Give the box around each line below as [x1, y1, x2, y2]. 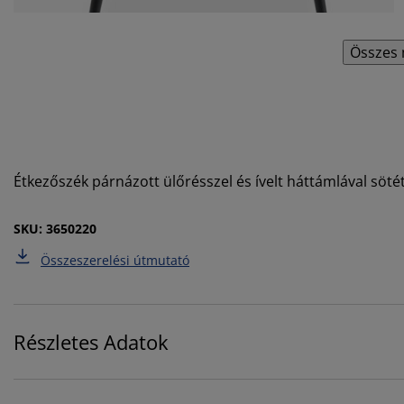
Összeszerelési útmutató [41, 251, 189, 269]
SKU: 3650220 [14, 219, 96, 237]
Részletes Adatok [14, 327, 169, 355]
